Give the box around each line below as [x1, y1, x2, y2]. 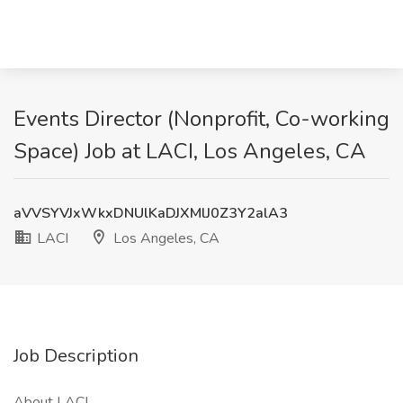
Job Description [13, 344, 139, 368]
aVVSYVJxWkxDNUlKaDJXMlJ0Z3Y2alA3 [13, 203, 288, 223]
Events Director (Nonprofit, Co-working [13, 104, 390, 133]
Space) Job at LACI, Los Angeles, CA [13, 137, 366, 166]
